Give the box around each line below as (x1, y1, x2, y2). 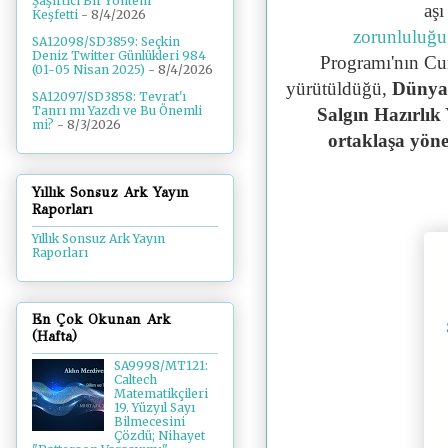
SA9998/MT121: (113, 358, 208, 374)
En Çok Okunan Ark (32, 311, 171, 329)
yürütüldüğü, (286, 77, 393, 99)
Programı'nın (320, 51, 424, 73)
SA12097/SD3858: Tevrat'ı (32, 89, 186, 105)
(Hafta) (32, 328, 77, 346)
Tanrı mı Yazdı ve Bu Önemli (32, 103, 202, 119)
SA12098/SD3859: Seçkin (32, 34, 180, 50)
